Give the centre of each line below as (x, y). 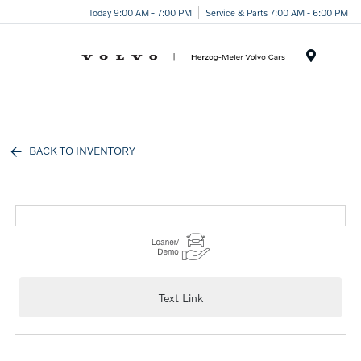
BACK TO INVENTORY (83, 151)
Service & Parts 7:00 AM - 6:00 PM (277, 12)
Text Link (180, 297)
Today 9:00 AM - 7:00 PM (140, 12)
